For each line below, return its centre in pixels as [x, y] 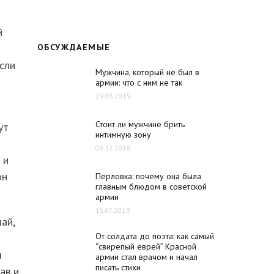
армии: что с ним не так [139, 83]
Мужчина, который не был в [147, 72]
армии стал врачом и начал [146, 257]
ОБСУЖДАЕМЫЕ [74, 47]
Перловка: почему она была [148, 176]
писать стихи [118, 267]
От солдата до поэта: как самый [155, 236]
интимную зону [123, 135]
